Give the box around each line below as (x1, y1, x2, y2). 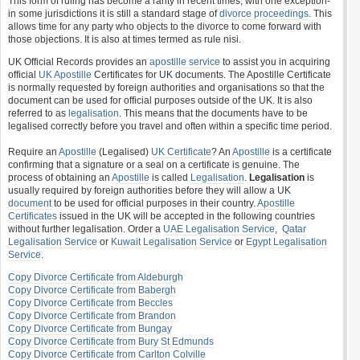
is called (149, 172, 190, 183)
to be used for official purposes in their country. (51, 198, 257, 209)
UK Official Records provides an (8, 56, 149, 67)
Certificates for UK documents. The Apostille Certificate (92, 69, 331, 80)
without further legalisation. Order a (8, 223, 163, 235)
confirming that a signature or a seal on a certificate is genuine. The (8, 159, 300, 170)
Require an (8, 146, 59, 157)
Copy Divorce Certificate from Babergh (8, 284, 176, 296)
